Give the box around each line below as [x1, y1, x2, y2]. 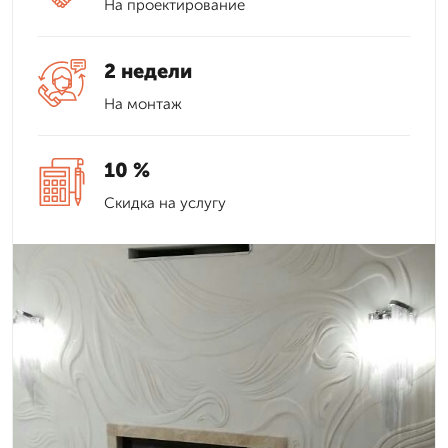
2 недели [104, 59, 192, 83]
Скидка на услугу [104, 194, 226, 212]
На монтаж [104, 95, 182, 113]
